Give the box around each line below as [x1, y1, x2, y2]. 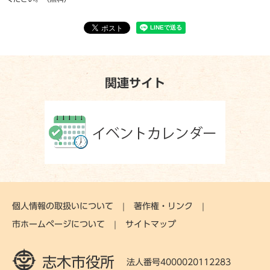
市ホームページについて [12, 220, 105, 229]
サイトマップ [125, 220, 176, 229]
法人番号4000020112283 [127, 257, 231, 266]
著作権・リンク [134, 202, 193, 211]
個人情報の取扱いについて [12, 202, 113, 211]
